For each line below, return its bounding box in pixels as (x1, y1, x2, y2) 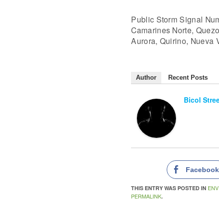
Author (136, 74, 157, 82)
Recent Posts (168, 74, 208, 82)
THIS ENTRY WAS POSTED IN (131, 184, 208, 192)
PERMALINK (131, 192, 162, 200)
